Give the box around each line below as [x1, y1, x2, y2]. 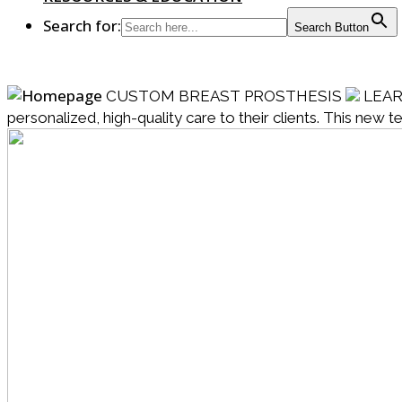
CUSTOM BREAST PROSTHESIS [106, 87, 345, 105]
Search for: [43, 15, 121, 36]
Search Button [294, 21, 369, 34]
